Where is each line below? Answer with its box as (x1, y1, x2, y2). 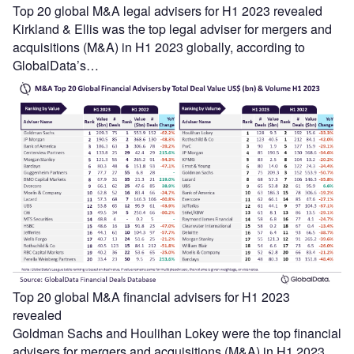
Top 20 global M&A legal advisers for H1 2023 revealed (13, 2, 322, 21)
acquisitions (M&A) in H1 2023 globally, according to (13, 38, 305, 57)
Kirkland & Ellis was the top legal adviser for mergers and (13, 20, 332, 39)
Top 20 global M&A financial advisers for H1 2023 (13, 287, 290, 306)
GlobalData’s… (13, 56, 99, 75)
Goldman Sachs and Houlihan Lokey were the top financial (13, 323, 341, 342)
